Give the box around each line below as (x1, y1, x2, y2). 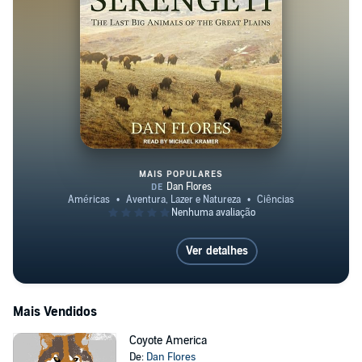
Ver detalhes (185, 244, 248, 258)
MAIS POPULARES (139, 169, 223, 179)
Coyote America (128, 334, 207, 347)
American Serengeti (179, 210, 293, 227)
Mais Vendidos (13, 304, 97, 320)
